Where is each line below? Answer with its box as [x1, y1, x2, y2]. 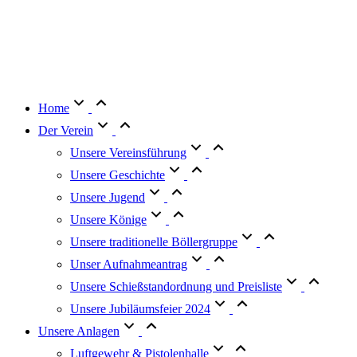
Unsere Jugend [70, 190, 145, 205]
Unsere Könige [70, 213, 147, 227]
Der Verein [38, 124, 93, 138]
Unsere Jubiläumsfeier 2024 [70, 302, 210, 316]
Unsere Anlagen [38, 324, 120, 339]
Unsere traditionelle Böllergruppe [70, 235, 237, 249]
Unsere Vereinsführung [70, 146, 186, 160]
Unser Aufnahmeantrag [70, 257, 187, 272]
